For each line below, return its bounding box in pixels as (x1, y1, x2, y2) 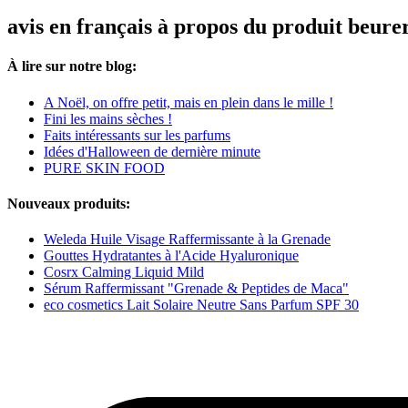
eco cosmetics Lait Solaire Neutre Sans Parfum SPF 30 (44, 297, 359, 313)
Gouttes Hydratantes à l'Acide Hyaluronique (44, 248, 299, 264)
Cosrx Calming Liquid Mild (44, 264, 204, 280)
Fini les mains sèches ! (44, 110, 172, 127)
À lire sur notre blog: (7, 58, 137, 75)
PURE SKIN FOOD (44, 159, 165, 176)
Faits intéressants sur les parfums (44, 127, 230, 143)
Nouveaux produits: (7, 195, 130, 211)
